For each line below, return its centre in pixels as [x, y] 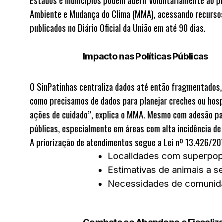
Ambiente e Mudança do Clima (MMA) [92, 14]
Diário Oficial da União [115, 28]
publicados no [54, 28]
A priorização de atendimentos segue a [97, 142]
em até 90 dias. [179, 28]
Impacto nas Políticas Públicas [145, 56]
